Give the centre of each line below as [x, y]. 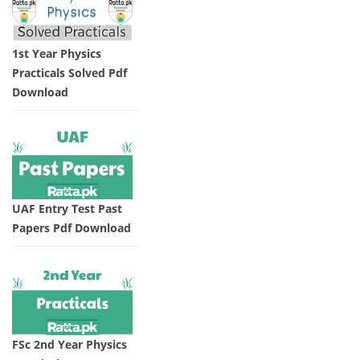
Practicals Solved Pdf [70, 73]
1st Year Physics [57, 54]
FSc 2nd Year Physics [70, 344]
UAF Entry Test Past [67, 209]
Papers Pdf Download [72, 228]
